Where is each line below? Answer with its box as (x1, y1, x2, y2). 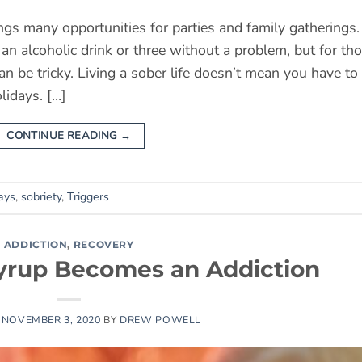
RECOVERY (73, 238, 134, 250)
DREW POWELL (120, 313, 201, 327)
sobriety (21, 189, 61, 205)
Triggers (67, 189, 109, 205)
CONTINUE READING (6, 128, 120, 143)
